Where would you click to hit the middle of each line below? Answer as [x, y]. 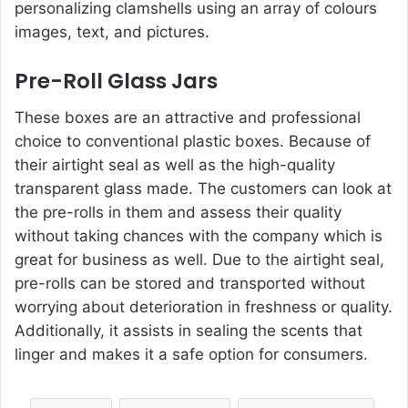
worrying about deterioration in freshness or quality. [204, 307]
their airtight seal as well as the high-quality [175, 165]
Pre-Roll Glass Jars [116, 81]
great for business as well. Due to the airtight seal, [199, 260]
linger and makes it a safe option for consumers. [191, 355]
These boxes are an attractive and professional [188, 118]
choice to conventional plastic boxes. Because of [193, 142]
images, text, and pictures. [112, 31]
